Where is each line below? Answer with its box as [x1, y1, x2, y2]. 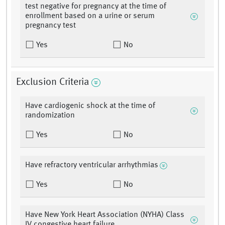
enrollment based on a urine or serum [25, 12, 155, 21]
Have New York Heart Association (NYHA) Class [25, 211, 184, 219]
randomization [25, 111, 75, 120]
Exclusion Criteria [16, 77, 89, 88]
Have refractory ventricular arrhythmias [25, 161, 158, 170]
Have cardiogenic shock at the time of [25, 102, 155, 110]
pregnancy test [25, 22, 76, 30]
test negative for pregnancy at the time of [25, 3, 166, 11]
